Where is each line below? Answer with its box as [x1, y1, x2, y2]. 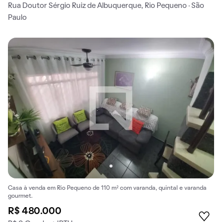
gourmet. [8, 193, 33, 199]
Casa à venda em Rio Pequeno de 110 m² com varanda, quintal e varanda [8, 185, 207, 191]
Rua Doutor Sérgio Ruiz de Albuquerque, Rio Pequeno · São [8, 2, 204, 10]
